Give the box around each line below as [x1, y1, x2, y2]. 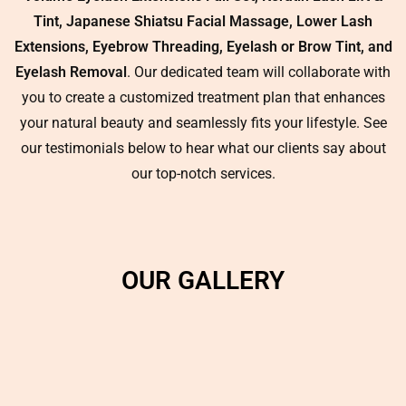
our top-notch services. [130, 165, 275, 183]
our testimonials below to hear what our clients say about [20, 140, 386, 158]
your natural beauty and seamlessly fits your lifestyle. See [19, 114, 387, 132]
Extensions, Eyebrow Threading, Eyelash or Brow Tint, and [14, 38, 392, 56]
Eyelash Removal [15, 63, 127, 82]
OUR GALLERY [121, 266, 285, 296]
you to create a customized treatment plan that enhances [21, 89, 385, 107]
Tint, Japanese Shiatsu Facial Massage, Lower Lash [34, 13, 372, 31]
